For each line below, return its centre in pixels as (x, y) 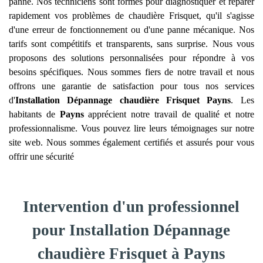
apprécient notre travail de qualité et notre (169, 114)
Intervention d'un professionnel (131, 207)
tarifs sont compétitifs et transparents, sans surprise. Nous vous (131, 44)
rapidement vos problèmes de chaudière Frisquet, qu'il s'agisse (131, 16)
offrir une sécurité (41, 156)
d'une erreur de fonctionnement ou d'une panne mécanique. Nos (131, 30)
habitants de (34, 114)
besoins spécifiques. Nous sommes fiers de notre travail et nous (131, 72)
